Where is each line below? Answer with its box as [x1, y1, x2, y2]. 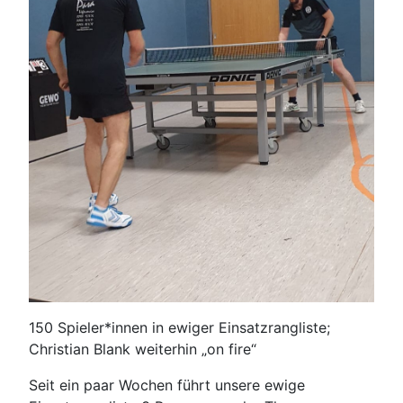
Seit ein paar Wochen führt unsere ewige [29, 375, 305, 394]
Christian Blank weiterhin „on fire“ [29, 339, 256, 358]
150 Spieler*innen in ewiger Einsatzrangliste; [29, 318, 330, 336]
